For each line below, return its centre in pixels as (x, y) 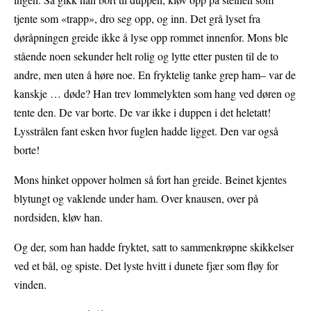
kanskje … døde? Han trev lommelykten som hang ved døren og (155, 93)
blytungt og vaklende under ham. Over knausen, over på (136, 198)
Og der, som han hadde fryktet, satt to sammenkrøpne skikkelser (154, 246)
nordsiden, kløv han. (58, 217)
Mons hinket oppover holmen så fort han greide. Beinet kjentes (150, 179)
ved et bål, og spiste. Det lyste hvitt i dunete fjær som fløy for (146, 265)
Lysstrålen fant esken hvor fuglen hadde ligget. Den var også (146, 131)
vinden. (30, 284)
